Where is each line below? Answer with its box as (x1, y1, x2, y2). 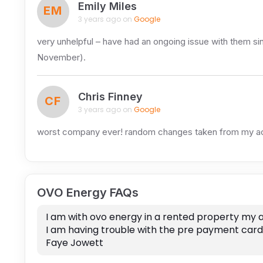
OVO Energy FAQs (36, 186, 139, 200)
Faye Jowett (45, 236, 103, 250)
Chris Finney (77, 90, 143, 103)
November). (36, 52, 86, 63)
